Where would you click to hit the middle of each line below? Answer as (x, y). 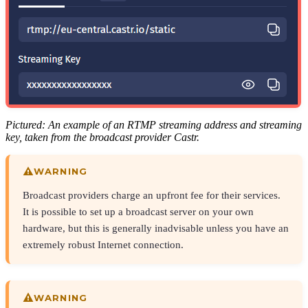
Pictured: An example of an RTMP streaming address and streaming (154, 124)
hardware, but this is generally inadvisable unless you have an (156, 228)
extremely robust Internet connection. (103, 245)
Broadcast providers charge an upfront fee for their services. (152, 195)
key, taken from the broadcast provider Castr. (102, 137)
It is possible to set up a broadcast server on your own (138, 212)
